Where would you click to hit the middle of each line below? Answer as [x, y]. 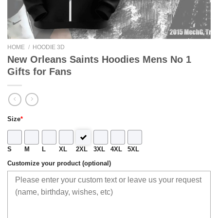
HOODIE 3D [49, 47]
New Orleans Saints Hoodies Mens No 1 [99, 59]
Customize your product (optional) [59, 163]
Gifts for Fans [39, 71]
